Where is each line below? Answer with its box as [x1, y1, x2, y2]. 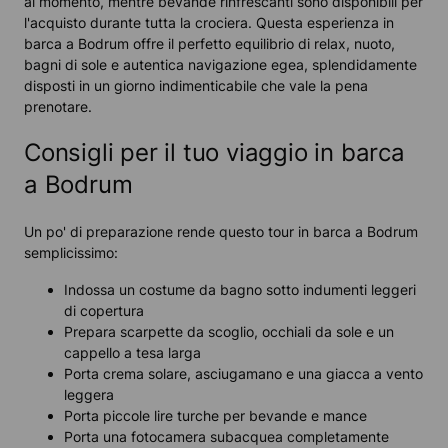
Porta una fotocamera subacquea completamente [64, 427, 389, 445]
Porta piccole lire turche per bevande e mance [64, 406, 367, 424]
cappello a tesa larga [64, 343, 201, 361]
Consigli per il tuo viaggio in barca [24, 138, 405, 168]
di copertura [64, 301, 144, 319]
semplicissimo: [24, 243, 118, 261]
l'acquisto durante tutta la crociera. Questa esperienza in [24, 14, 394, 32]
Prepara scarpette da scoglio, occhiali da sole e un [64, 322, 394, 340]
